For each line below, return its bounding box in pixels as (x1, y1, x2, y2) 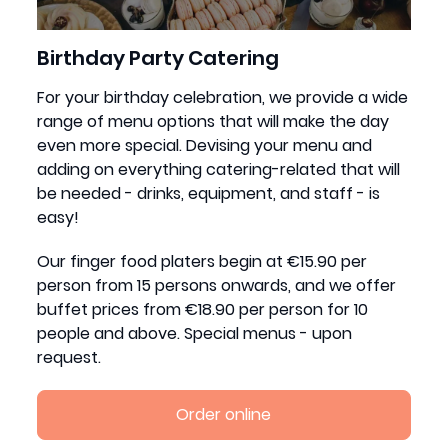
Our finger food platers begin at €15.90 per (37, 249, 368, 273)
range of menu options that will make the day (37, 109, 390, 133)
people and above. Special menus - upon (37, 321, 353, 345)
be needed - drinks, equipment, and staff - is (37, 181, 381, 205)
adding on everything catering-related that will (37, 157, 401, 181)
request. (37, 345, 102, 369)
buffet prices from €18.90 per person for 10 (37, 297, 369, 321)
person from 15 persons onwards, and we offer (37, 273, 397, 297)
